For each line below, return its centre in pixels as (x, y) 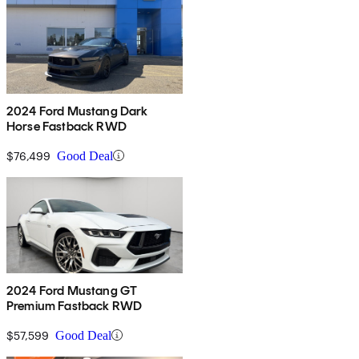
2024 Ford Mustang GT (72, 290)
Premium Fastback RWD (75, 305)
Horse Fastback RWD (67, 126)
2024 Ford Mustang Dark (77, 111)
